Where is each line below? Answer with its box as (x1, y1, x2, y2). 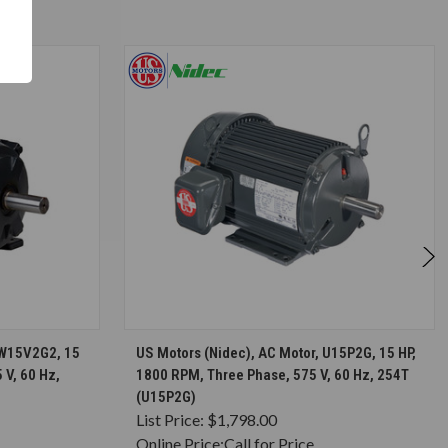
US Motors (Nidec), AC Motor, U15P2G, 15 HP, (136, 343, 416, 362)
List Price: (136, 409, 207, 429)
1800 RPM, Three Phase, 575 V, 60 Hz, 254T (136, 365, 409, 384)
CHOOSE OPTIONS (240, 336, 339, 352)
